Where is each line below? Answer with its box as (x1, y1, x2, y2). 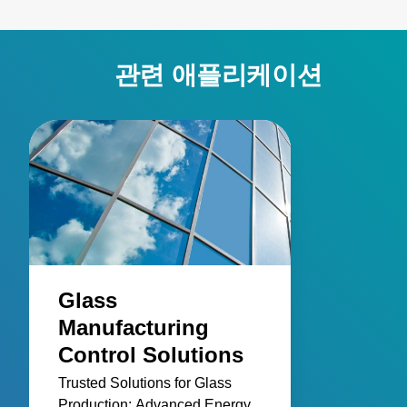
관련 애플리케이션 (114, 60, 323, 89)
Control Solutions (58, 342, 243, 367)
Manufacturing (58, 314, 209, 340)
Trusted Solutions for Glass (58, 374, 232, 391)
